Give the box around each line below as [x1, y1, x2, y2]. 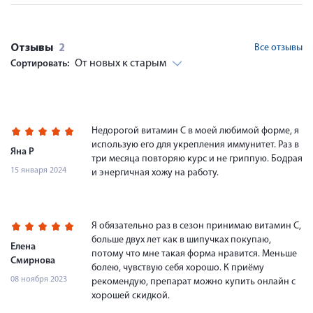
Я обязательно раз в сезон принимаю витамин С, [92, 220, 301, 231]
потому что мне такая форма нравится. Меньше [92, 248, 297, 259]
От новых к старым [75, 57, 166, 69]
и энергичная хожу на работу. [92, 167, 219, 178]
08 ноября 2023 [10, 275, 67, 284]
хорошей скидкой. [92, 290, 170, 301]
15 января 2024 [10, 166, 66, 175]
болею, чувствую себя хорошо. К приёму [92, 262, 264, 273]
